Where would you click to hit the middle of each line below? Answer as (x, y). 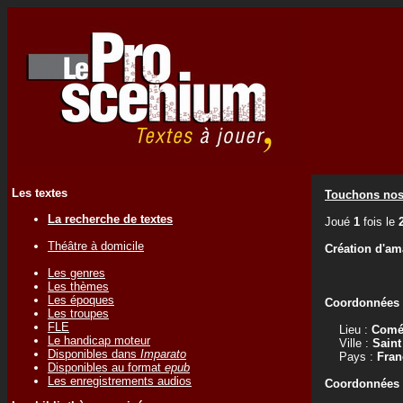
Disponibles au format (106, 367)
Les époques (81, 300)
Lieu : (348, 330)
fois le (379, 222)
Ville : (349, 343)
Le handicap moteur (99, 340)
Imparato (163, 354)
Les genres (76, 273)
